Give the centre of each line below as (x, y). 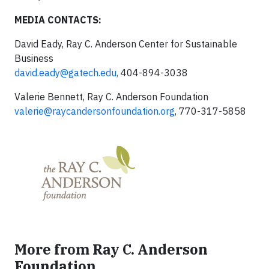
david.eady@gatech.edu (65, 72)
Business (34, 58)
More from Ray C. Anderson (111, 249)
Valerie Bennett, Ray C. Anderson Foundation (111, 96)
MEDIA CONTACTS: (58, 20)
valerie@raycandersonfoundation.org (95, 111)
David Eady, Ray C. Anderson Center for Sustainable (126, 44)
